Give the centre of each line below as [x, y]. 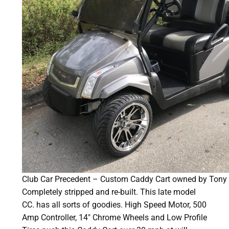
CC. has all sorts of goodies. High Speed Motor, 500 [114, 204]
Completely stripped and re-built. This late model [109, 192]
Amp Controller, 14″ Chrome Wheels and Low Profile [114, 217]
